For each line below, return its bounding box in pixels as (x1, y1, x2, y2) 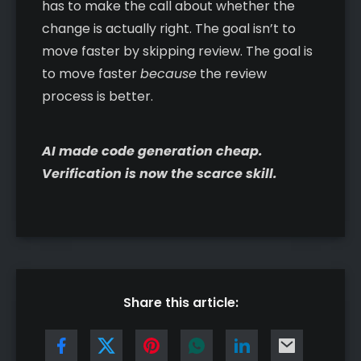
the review (197, 64, 267, 83)
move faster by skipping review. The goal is (42, 41, 313, 60)
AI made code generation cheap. (42, 141, 263, 160)
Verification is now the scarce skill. (42, 164, 277, 183)
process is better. (42, 86, 153, 106)
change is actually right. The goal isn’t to (42, 19, 296, 38)
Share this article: (122, 293, 239, 312)
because (140, 64, 197, 83)
